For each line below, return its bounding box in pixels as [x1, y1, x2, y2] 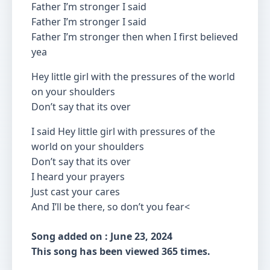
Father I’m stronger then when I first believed [31, 30, 238, 43]
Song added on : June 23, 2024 [31, 230, 172, 243]
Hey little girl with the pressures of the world [31, 70, 235, 83]
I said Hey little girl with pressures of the [31, 125, 215, 138]
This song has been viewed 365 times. [31, 245, 210, 258]
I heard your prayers [31, 170, 125, 183]
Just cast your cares [31, 185, 120, 198]
